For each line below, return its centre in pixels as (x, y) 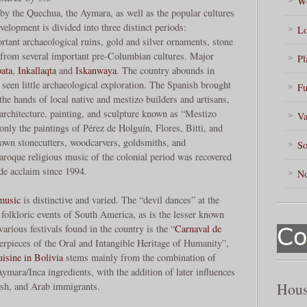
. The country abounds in (165, 71)
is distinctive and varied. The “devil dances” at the (120, 200)
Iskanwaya (96, 71)
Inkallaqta (37, 71)
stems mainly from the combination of (139, 258)
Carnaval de (198, 229)
